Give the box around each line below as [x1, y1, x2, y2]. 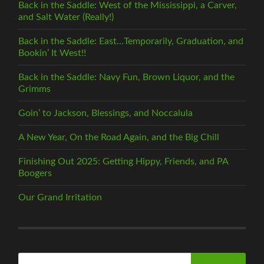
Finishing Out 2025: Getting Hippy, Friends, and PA [18, 157, 229, 167]
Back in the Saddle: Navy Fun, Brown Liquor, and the [18, 72, 235, 82]
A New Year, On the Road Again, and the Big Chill [18, 133, 220, 143]
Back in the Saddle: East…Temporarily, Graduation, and [18, 37, 244, 47]
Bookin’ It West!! [18, 48, 87, 58]
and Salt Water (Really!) [18, 12, 114, 22]
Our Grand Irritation [18, 193, 103, 203]
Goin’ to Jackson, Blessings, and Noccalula [18, 108, 193, 118]
